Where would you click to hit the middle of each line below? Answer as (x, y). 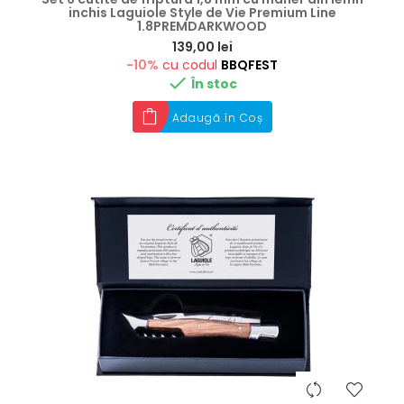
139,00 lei (202, 47)
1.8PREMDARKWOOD (202, 26)
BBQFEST (249, 65)
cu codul (190, 65)
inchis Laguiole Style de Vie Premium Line (202, 13)
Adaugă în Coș (217, 118)
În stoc (214, 83)
